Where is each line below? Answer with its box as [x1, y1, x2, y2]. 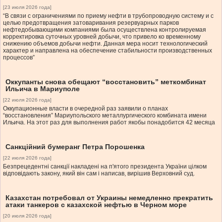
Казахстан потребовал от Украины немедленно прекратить [5, 194, 213, 202]
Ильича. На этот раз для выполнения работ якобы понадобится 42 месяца [3, 119, 215, 126]
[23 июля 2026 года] [3, 4, 52, 10]
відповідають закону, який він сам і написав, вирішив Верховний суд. [3, 170, 195, 177]
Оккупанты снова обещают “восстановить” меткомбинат [5, 78, 206, 86]
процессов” [3, 54, 35, 61]
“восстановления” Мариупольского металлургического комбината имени [3, 112, 207, 119]
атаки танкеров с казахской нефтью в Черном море [5, 201, 187, 209]
